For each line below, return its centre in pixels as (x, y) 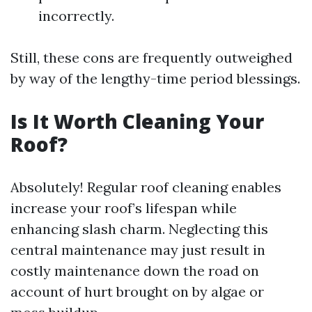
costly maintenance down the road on (135, 270)
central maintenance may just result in (138, 249)
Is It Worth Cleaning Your (137, 121)
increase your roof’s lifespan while (124, 208)
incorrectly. (76, 15)
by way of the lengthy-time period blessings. (155, 78)
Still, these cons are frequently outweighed (151, 57)
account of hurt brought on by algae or (137, 291)
